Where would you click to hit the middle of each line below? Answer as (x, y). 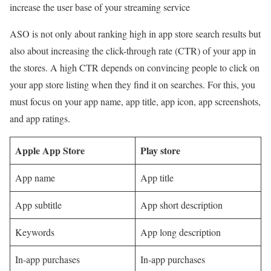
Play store (160, 150)
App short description (181, 204)
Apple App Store (50, 150)
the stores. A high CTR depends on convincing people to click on (135, 67)
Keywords (35, 232)
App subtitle (38, 204)
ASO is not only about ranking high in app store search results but (135, 33)
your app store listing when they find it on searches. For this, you (132, 84)
